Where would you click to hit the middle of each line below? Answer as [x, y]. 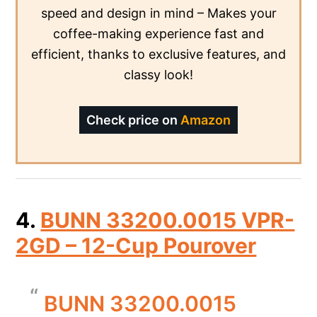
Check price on [133, 120]
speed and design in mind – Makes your [158, 13]
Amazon [206, 120]
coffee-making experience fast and [158, 33]
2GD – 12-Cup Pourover [136, 245]
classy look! [158, 74]
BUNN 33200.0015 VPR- [168, 220]
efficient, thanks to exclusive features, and [158, 54]
